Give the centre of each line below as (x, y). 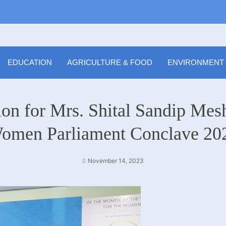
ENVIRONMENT (196, 62)
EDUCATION (30, 62)
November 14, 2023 (116, 161)
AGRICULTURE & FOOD (110, 62)
